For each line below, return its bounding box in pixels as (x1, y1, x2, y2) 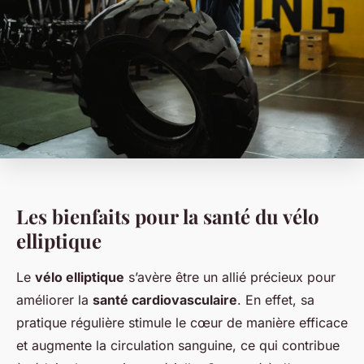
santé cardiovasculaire (93, 292, 237, 309)
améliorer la (16, 292, 93, 309)
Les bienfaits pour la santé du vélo (16, 203, 319, 230)
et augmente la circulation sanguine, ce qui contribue (16, 337, 340, 354)
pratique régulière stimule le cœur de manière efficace (16, 314, 348, 331)
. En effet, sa (237, 292, 314, 309)
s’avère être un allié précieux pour (124, 269, 336, 286)
